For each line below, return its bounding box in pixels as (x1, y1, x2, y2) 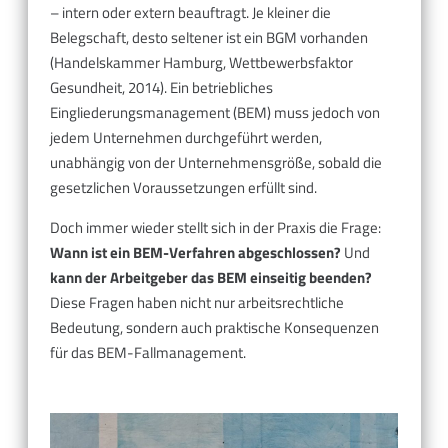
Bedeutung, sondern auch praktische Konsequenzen (50, 315, 379, 339)
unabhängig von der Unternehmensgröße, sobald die (50, 150, 382, 174)
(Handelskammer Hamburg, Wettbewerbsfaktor (50, 50, 353, 74)
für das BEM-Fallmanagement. (50, 340, 246, 364)
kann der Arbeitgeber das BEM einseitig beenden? (50, 265, 372, 289)
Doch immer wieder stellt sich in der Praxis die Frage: (50, 215, 381, 239)
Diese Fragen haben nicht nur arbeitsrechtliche (50, 290, 344, 314)
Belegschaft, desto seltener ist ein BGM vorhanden (50, 25, 368, 49)
